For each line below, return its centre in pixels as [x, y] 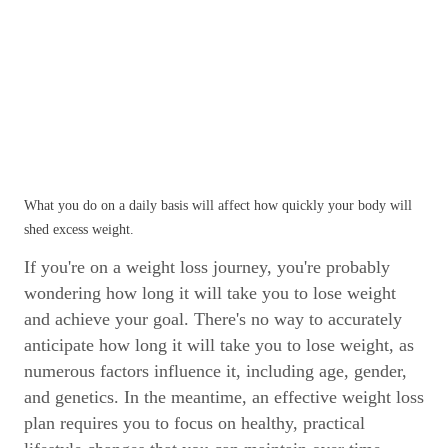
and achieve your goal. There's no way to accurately [213, 319]
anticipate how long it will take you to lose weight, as [219, 345]
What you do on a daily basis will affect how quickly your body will [218, 205]
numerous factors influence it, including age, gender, [215, 371]
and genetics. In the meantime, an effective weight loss [224, 397]
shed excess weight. [79, 229]
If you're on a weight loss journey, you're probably [207, 267]
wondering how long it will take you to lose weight [210, 293]
